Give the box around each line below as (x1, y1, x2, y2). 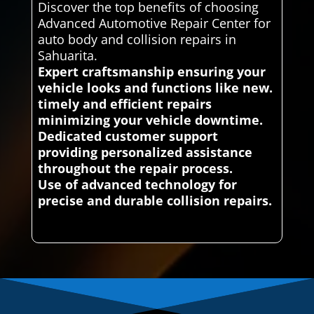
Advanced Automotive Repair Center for (37, 15, 271, 32)
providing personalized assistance (37, 144, 252, 161)
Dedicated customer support (37, 128, 218, 145)
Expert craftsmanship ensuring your (37, 63, 266, 81)
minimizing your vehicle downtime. (37, 111, 263, 129)
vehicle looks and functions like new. (37, 79, 273, 97)
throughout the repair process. (37, 160, 233, 177)
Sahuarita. (37, 47, 97, 64)
